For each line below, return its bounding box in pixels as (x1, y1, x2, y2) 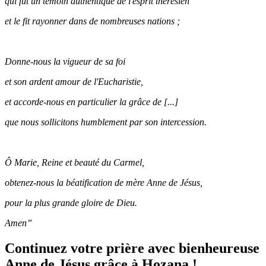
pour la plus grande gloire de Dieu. (5, 198, 140, 208)
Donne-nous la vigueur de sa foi (5, 56, 128, 67)
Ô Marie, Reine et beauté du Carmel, (5, 157, 144, 168)
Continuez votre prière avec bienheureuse (5, 240, 259, 256)
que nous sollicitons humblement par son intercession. (5, 117, 207, 128)
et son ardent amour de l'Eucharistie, (5, 77, 143, 87)
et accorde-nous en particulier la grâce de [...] (5, 97, 178, 107)
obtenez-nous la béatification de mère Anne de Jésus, (5, 178, 202, 188)
